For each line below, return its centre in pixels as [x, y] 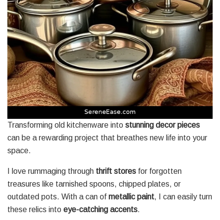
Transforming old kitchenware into [66, 125]
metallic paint [131, 197]
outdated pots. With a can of [58, 197]
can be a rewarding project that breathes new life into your [107, 138]
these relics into [35, 210]
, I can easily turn [183, 197]
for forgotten [159, 171]
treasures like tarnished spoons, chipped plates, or [94, 184]
